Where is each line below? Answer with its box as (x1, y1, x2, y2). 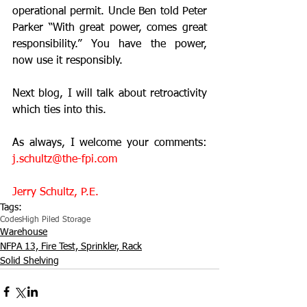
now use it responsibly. (12, 55, 123, 66)
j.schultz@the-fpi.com (12, 153, 117, 165)
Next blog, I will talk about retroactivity (12, 88, 207, 99)
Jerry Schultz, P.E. (12, 186, 99, 198)
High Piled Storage (22, 215, 90, 224)
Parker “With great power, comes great (12, 22, 207, 34)
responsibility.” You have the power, (12, 38, 207, 50)
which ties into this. (12, 104, 106, 116)
